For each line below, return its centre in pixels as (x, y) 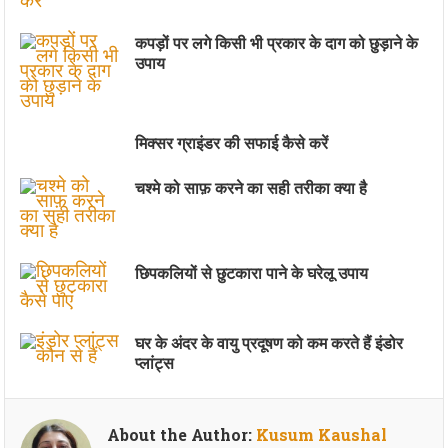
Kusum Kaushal (322, 434)
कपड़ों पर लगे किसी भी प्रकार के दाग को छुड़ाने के (277, 42)
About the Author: (182, 434)
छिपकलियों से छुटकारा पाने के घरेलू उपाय (252, 272)
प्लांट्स (155, 362)
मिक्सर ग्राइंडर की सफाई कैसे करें (232, 142)
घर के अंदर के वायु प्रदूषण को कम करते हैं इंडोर (269, 342)
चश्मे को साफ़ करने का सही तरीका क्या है (251, 187)
